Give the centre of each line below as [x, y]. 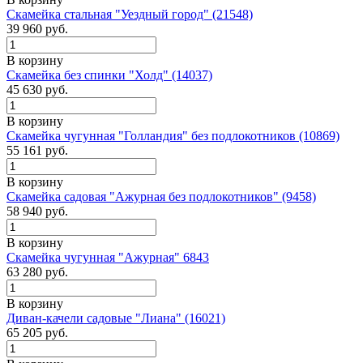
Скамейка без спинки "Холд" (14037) [109, 75]
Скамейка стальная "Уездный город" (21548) [130, 14]
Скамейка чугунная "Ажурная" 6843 [108, 257]
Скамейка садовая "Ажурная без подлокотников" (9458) [161, 196]
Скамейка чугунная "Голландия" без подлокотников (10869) [173, 135]
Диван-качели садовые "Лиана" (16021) [116, 318]
